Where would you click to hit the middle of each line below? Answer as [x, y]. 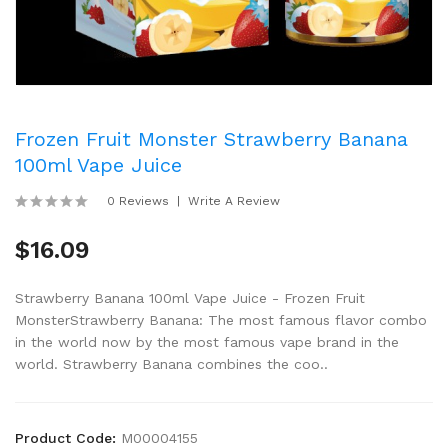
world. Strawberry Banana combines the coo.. [171, 364]
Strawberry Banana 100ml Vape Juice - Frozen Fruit [190, 298]
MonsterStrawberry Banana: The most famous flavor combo [221, 320]
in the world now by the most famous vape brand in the [207, 342]
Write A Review [234, 201]
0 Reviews [138, 201]
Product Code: [68, 438]
